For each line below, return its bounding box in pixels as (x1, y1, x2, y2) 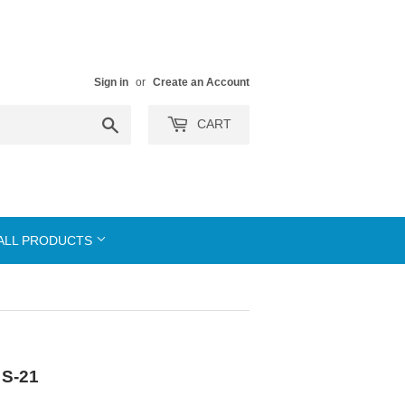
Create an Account (153, 76, 250, 89)
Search (119, 115, 160, 129)
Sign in (94, 76, 128, 89)
